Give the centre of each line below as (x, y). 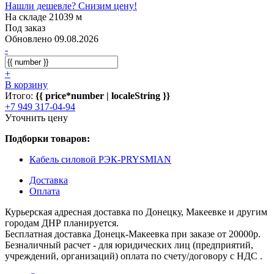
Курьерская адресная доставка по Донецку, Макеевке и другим (136, 212)
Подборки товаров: (47, 138)
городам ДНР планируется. (62, 223)
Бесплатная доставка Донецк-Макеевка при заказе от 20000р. (133, 234)
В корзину (26, 84)
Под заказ (25, 28)
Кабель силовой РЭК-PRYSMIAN (100, 159)
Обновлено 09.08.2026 (52, 39)
